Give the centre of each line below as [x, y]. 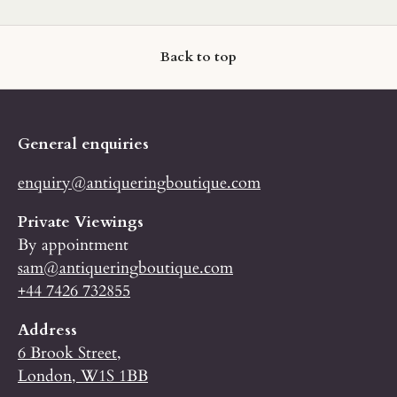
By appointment [73, 244]
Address [47, 329]
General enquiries [83, 144]
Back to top [198, 57]
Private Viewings [81, 221]
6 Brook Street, [70, 352]
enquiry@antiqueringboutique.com [139, 182]
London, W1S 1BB [83, 375]
